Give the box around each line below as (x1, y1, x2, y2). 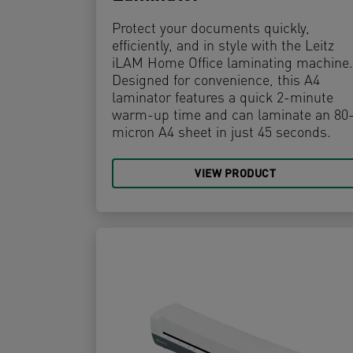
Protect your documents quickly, (112, 22, 310, 38)
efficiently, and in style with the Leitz (112, 39, 334, 55)
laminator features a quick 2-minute (112, 91, 333, 107)
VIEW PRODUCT (195, 169, 277, 181)
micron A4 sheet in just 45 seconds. (112, 126, 331, 142)
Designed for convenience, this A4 (112, 74, 320, 90)
